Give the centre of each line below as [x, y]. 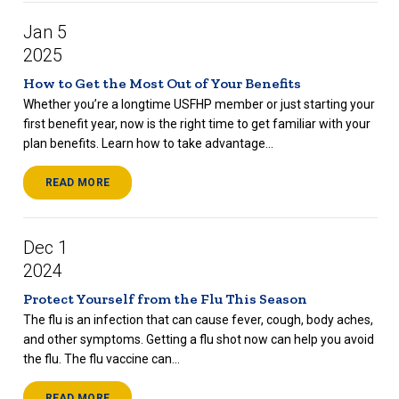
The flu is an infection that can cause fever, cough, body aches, [198, 320]
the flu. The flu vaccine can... [101, 359]
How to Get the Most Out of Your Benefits [162, 83]
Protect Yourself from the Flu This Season [165, 299]
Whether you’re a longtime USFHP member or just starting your [199, 105]
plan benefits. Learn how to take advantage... [148, 144]
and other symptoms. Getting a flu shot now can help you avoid [198, 340]
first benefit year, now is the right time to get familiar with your [196, 124]
